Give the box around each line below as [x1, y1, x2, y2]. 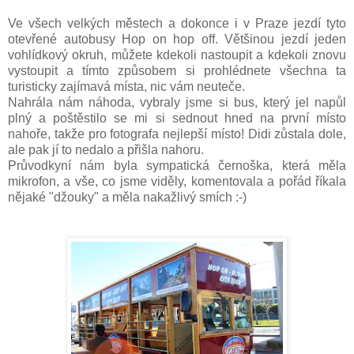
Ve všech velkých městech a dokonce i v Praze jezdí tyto [8, 17, 346, 31]
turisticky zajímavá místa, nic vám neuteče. [8, 80, 245, 94]
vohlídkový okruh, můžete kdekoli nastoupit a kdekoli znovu [8, 48, 346, 62]
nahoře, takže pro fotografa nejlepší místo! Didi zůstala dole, [8, 127, 346, 141]
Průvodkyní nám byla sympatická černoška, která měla [8, 159, 346, 173]
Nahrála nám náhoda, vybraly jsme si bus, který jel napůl [8, 96, 346, 110]
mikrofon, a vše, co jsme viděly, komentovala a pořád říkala [8, 175, 346, 189]
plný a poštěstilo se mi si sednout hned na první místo [8, 111, 346, 126]
